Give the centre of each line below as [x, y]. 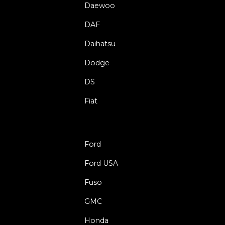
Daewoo [100, 6]
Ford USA [101, 163]
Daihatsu [100, 44]
